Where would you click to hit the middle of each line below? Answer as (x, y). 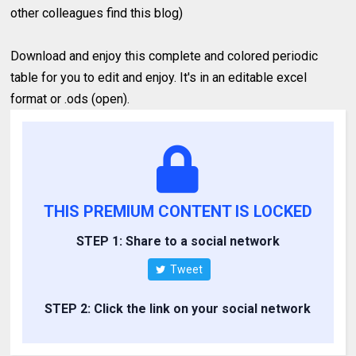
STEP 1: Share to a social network (178, 241)
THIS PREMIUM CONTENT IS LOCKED (178, 211)
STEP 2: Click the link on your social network (178, 308)
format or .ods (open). (70, 99)
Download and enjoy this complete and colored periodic (164, 56)
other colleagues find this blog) (97, 13)
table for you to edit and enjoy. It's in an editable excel (159, 77)
